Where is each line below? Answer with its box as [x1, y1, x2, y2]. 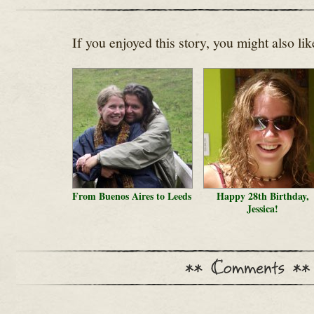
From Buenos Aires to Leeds [71, 189, 191, 203]
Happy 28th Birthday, [216, 189, 309, 203]
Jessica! [247, 201, 278, 216]
